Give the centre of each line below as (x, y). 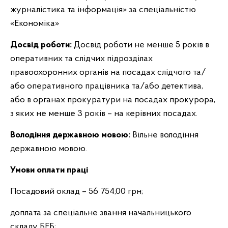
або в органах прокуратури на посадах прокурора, (113, 100)
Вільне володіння (164, 135)
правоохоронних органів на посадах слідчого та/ (108, 73)
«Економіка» (35, 24)
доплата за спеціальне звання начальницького (101, 213)
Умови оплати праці (49, 170)
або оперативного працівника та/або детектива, (107, 86)
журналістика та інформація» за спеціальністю (103, 10)
